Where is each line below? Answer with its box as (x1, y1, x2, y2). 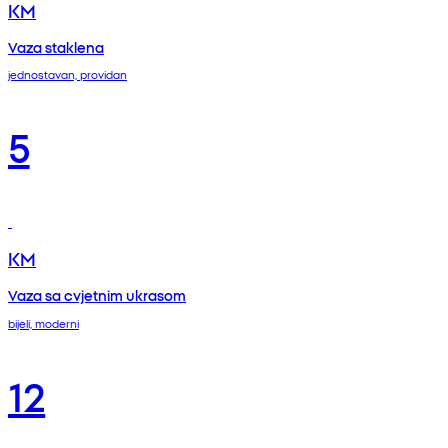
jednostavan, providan (8, 66, 127, 83)
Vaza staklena (8, 36, 104, 57)
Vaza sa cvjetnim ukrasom (8, 285, 186, 306)
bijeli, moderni (8, 315, 79, 332)
